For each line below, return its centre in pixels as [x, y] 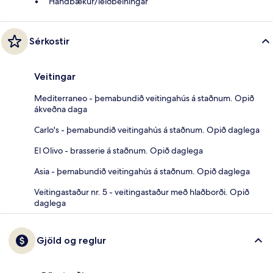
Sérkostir [49, 41]
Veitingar [55, 76]
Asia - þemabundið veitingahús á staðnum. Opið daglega [142, 171]
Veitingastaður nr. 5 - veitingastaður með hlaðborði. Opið [142, 192]
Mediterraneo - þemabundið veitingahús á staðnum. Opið [144, 98]
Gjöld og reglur [71, 240]
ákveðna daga [61, 109]
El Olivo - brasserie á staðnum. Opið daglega [119, 150]
